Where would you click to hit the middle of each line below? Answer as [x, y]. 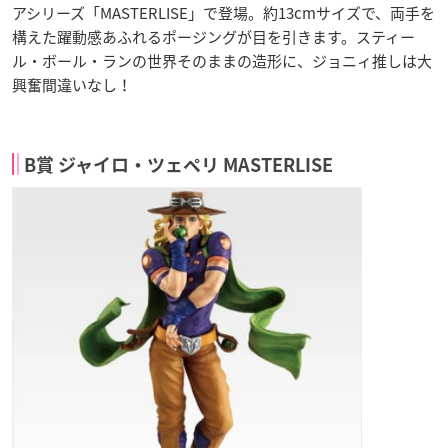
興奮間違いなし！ [72, 84]
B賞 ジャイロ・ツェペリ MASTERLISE [178, 164]
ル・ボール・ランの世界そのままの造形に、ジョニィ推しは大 [222, 60]
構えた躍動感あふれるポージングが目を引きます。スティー [213, 36]
